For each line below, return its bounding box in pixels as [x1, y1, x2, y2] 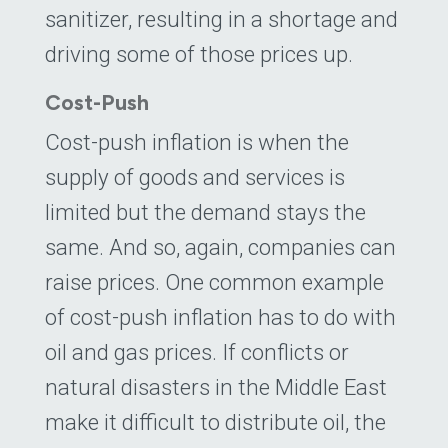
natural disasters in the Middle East [45, 374, 387, 401]
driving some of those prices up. [45, 40, 353, 67]
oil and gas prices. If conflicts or [45, 339, 349, 366]
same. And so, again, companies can [45, 234, 396, 261]
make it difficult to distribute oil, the [45, 409, 386, 436]
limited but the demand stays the [45, 199, 366, 226]
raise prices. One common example [45, 269, 384, 296]
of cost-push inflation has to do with [45, 304, 396, 331]
